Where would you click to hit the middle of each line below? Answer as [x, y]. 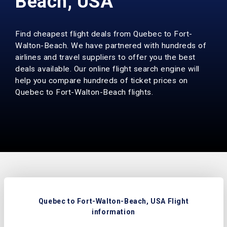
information [113, 212]
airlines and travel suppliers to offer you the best [105, 57]
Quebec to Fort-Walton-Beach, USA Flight [113, 201]
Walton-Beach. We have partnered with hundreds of [111, 46]
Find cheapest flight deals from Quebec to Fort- [104, 34]
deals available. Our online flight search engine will [107, 69]
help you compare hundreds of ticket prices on [102, 81]
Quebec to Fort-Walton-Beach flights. [84, 92]
